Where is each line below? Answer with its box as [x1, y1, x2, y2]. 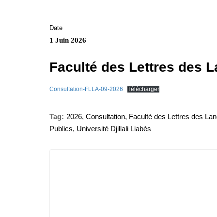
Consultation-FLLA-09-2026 [49, 86, 123, 93]
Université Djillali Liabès [77, 124, 151, 133]
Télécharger [127, 86, 159, 93]
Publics [49, 124, 73, 133]
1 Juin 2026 [49, 36, 86, 44]
